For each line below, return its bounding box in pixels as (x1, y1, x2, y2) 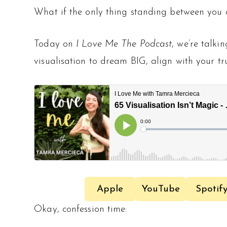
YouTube (141, 184, 180, 194)
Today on (34, 39, 77, 49)
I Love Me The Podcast (76, 39, 172, 49)
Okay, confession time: (34, 204, 127, 214)
